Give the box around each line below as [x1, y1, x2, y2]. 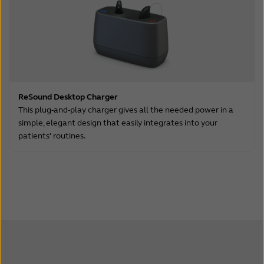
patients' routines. [18, 130, 85, 141]
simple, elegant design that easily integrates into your [18, 117, 217, 128]
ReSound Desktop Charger [18, 91, 118, 102]
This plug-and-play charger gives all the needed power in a [18, 104, 233, 115]
